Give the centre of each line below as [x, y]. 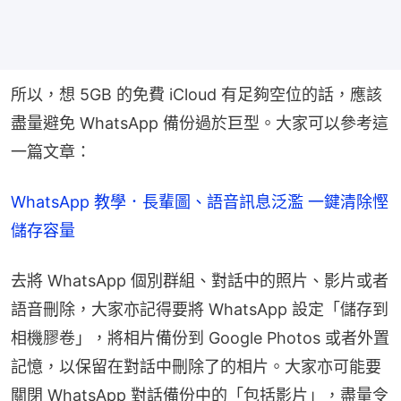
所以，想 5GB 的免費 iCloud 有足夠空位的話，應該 [196, 94]
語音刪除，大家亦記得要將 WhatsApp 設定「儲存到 [200, 309]
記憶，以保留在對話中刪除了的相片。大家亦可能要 [196, 366]
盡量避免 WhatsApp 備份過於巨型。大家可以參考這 [200, 123]
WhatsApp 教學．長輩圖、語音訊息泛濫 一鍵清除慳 [200, 201]
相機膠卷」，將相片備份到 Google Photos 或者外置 [200, 337]
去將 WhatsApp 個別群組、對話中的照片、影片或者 [200, 280]
